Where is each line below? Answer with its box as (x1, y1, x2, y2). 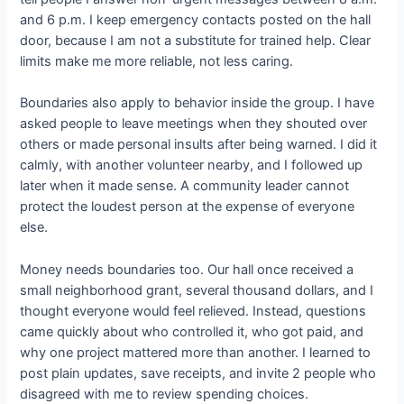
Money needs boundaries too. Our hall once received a (20, 261, 354, 278)
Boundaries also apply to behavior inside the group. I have (20, 95, 375, 112)
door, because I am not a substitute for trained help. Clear (20, 32, 372, 49)
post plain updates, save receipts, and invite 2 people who (20, 364, 377, 381)
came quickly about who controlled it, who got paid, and (20, 323, 364, 340)
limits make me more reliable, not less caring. (20, 52, 294, 69)
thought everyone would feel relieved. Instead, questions (20, 302, 367, 319)
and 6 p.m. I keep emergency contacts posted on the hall (20, 11, 372, 28)
